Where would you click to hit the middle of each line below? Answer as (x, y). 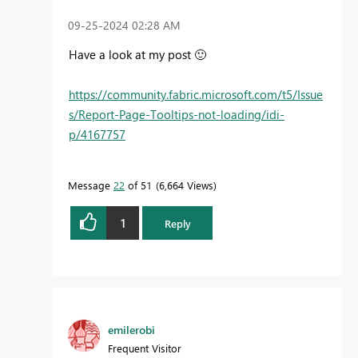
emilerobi (131, 330)
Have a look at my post (131, 54)
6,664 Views (186, 185)
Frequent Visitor (145, 348)
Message (91, 185)
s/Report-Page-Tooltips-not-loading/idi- (177, 114)
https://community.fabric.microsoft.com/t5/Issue (196, 94)
